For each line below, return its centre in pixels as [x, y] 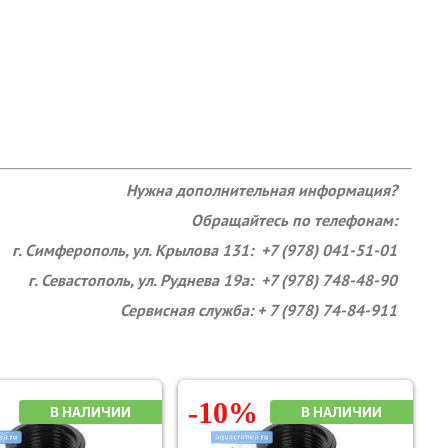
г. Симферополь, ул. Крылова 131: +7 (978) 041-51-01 [204, 250]
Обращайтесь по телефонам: [294, 220]
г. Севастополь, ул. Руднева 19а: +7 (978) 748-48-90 [212, 280]
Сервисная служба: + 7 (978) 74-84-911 [258, 310]
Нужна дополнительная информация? [261, 190]
